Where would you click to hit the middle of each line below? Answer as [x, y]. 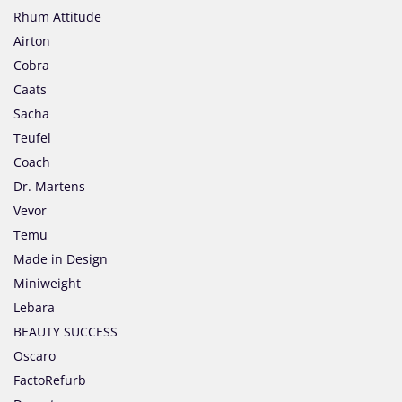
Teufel [32, 138]
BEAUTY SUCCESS [66, 332]
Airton [32, 41]
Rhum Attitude [57, 17]
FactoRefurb [50, 380]
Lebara [34, 308]
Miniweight [47, 284]
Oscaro [35, 356]
